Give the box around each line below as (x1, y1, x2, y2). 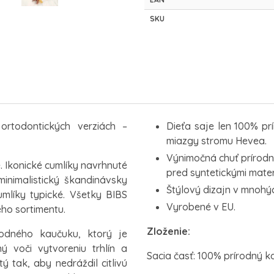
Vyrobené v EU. (166, 200, 235, 213)
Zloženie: (147, 224, 190, 237)
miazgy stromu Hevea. (166, 134, 267, 147)
